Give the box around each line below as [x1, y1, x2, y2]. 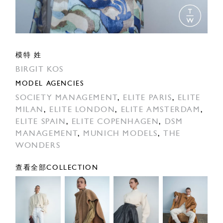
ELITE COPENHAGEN [71, 118, 159, 126]
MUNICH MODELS [83, 130, 158, 138]
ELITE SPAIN [15, 118, 66, 126]
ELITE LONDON [49, 106, 115, 114]
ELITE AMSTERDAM [120, 106, 201, 114]
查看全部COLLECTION [15, 164, 99, 172]
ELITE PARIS [123, 94, 172, 103]
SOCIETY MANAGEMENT [15, 94, 117, 103]
